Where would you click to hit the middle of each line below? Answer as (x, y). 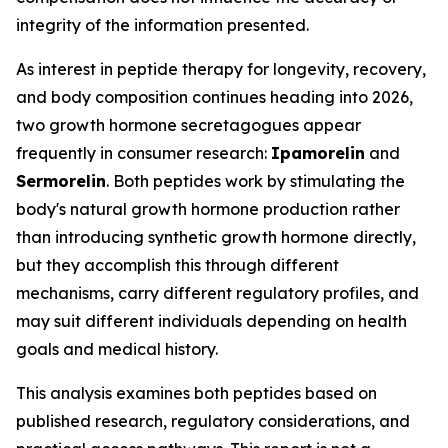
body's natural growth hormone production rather (208, 209)
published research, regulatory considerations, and (213, 421)
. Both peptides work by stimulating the (255, 181)
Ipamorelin (318, 153)
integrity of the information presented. (162, 25)
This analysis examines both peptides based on (196, 393)
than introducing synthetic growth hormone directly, (216, 237)
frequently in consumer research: (143, 153)
